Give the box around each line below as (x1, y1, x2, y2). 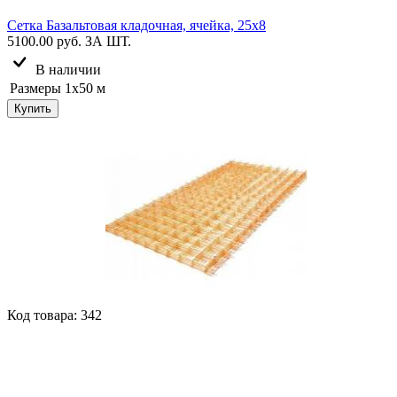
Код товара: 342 (7, 307, 102, 323)
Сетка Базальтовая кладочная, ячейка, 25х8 (7, 17, 266, 33)
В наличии (35, 61, 101, 77)
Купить (14, 101, 51, 115)
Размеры (10, 80, 61, 96)
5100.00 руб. (7, 33, 82, 49)
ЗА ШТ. (85, 33, 131, 49)
